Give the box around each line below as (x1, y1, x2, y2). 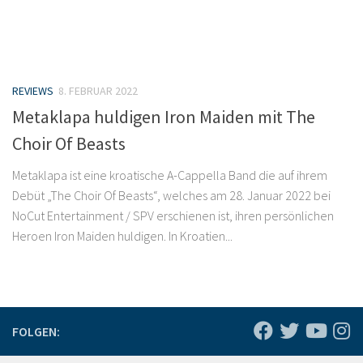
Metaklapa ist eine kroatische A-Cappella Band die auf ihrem (12, 167, 327, 184)
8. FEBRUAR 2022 (58, 83, 138, 98)
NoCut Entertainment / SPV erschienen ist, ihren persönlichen (12, 207, 334, 224)
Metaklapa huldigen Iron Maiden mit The (12, 105, 315, 129)
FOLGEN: (12, 323, 60, 340)
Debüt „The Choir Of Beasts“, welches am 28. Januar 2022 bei (12, 187, 331, 204)
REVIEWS (12, 83, 53, 98)
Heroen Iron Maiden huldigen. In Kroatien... (12, 228, 233, 245)
